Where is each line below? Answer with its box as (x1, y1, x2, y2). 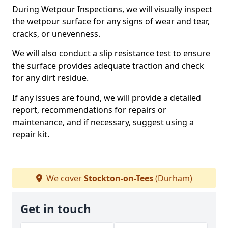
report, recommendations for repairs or (12, 104, 166, 116)
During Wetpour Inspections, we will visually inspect (12, 4, 212, 15)
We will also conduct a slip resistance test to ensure (12, 48, 210, 59)
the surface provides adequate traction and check (12, 60, 204, 71)
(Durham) (153, 173, 192, 184)
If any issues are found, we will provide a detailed (12, 92, 201, 103)
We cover (44, 173, 84, 184)
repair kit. (12, 129, 49, 140)
